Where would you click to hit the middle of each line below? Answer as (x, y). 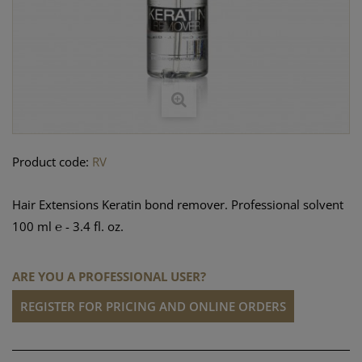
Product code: (51, 162)
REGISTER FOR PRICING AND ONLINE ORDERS (153, 306)
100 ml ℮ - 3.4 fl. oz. (68, 226)
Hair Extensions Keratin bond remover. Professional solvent (178, 204)
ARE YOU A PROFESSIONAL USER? (109, 276)
